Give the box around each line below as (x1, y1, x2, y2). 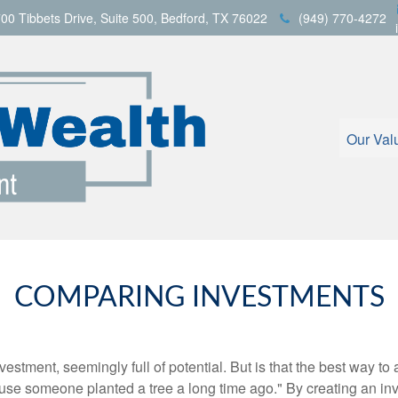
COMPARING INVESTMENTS (13, 283, 385, 312)
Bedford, (161, 8, 209, 27)
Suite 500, (100, 8, 157, 27)
